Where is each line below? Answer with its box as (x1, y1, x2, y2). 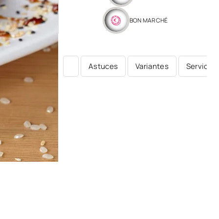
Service (186, 61, 213, 71)
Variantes (135, 61, 169, 71)
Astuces (88, 61, 118, 71)
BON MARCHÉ (129, 16, 168, 24)
